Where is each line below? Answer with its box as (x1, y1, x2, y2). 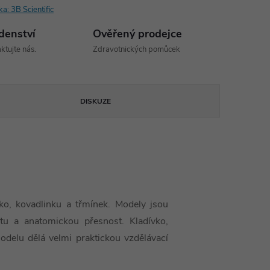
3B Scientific (11, 4, 54, 15)
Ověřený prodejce (93, 27, 183, 41)
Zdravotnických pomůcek (93, 44, 181, 55)
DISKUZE (80, 96, 111, 106)
